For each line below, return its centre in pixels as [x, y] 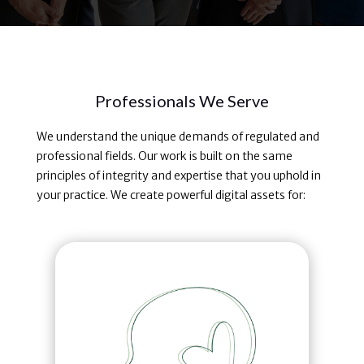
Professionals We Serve [182, 100]
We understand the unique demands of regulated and [178, 136]
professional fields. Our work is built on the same [164, 156]
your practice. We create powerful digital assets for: [171, 195]
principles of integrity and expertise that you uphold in [178, 175]
